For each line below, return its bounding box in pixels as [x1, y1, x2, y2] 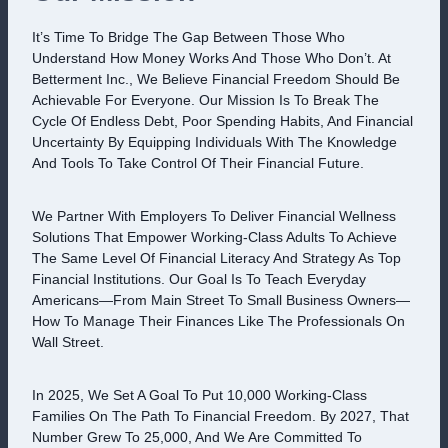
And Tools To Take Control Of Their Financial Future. [32, 155, 364, 171]
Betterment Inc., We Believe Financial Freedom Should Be [32, 71, 400, 87]
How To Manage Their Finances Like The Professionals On [32, 313, 405, 329]
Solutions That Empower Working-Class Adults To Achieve [32, 229, 397, 245]
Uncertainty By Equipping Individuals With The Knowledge [32, 134, 397, 150]
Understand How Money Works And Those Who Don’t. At [32, 50, 391, 66]
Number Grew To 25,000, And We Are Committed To [32, 429, 362, 445]
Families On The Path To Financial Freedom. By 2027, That [32, 408, 409, 424]
